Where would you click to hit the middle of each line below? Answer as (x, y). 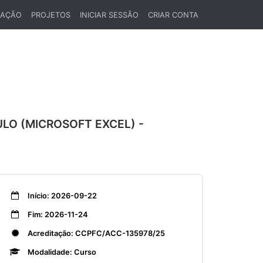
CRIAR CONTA (173, 15)
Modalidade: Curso (61, 252)
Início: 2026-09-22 (61, 196)
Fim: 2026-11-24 (57, 215)
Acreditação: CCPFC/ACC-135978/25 (95, 233)
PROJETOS (51, 15)
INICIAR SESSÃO (109, 15)
